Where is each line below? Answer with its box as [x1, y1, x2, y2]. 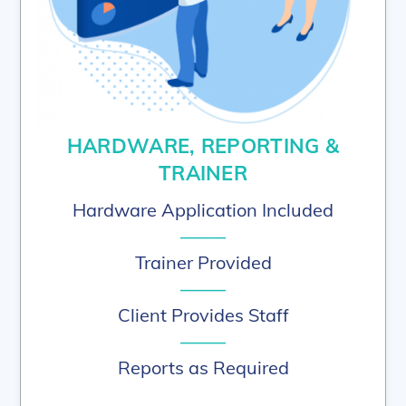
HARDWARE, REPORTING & [66, 133, 340, 159]
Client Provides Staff [117, 303, 289, 326]
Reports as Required [117, 355, 289, 379]
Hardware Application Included [72, 198, 333, 221]
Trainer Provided [134, 250, 272, 274]
